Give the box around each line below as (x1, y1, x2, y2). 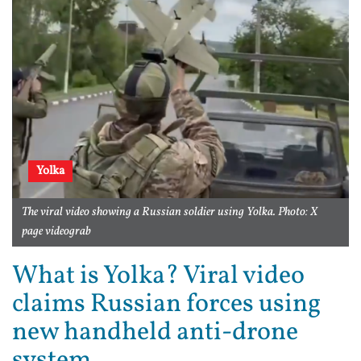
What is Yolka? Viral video (12, 259, 305, 295)
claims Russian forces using (12, 287, 321, 323)
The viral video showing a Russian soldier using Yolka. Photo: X (22, 204, 317, 222)
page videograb (22, 223, 91, 241)
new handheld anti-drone (12, 315, 298, 351)
